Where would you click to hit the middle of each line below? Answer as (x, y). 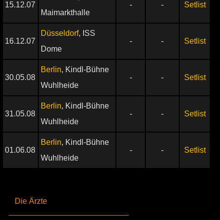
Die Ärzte (31, 201)
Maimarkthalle (65, 13)
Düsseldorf (60, 33)
